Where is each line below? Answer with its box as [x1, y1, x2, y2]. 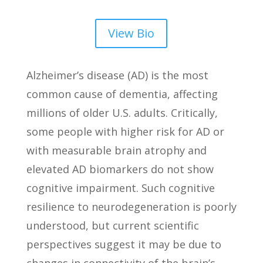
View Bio [108, 25, 155, 42]
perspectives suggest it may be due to [26, 237, 221, 252]
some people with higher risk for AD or [26, 124, 224, 139]
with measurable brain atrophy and [26, 143, 207, 158]
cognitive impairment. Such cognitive [26, 181, 215, 195]
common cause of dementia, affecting [26, 87, 218, 102]
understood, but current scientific [26, 218, 199, 233]
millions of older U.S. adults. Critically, [26, 106, 218, 120]
